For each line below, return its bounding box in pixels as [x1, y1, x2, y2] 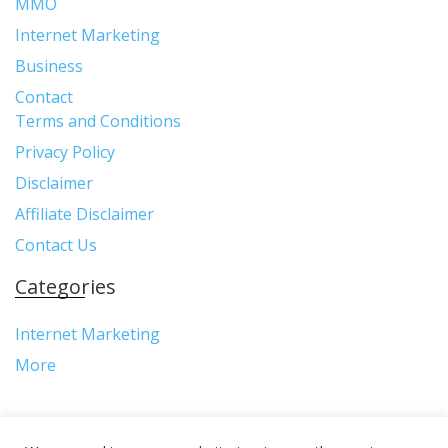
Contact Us [15, 234, 97, 256]
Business [15, 55, 83, 77]
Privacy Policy [15, 141, 115, 163]
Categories [15, 273, 116, 300]
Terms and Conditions [15, 110, 181, 132]
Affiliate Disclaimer [15, 203, 154, 225]
